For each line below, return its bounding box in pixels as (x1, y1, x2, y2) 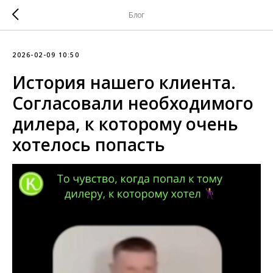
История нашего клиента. (12, 71, 236, 94)
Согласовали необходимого (12, 91, 253, 115)
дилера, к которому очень (12, 112, 238, 135)
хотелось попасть (12, 133, 165, 156)
